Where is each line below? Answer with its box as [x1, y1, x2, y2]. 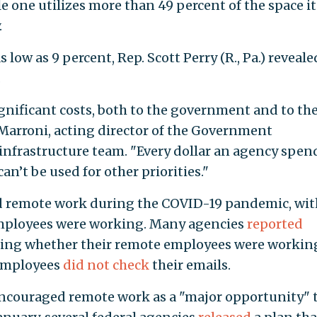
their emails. [149, 256, 231, 273]
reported [246, 215, 303, 232]
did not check [62, 256, 149, 273]
